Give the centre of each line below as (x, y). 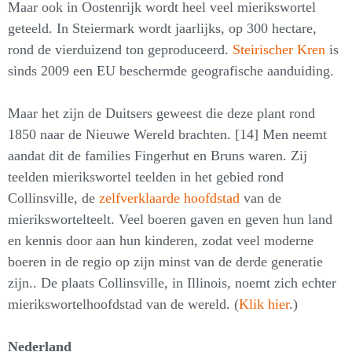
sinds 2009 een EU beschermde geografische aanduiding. (171, 70)
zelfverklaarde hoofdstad (169, 198)
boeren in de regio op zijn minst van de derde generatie (165, 261)
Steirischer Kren (279, 49)
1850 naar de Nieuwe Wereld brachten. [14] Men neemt (167, 134)
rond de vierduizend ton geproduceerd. (120, 49)
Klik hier (264, 304)
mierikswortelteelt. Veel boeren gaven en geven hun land (170, 219)
